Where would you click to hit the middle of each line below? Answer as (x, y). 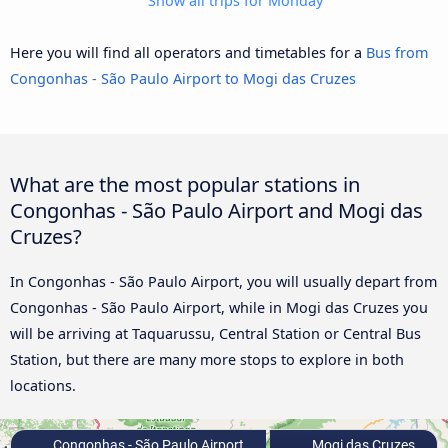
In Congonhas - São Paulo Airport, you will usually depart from (223, 282)
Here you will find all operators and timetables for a (188, 52)
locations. (43, 386)
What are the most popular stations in (185, 184)
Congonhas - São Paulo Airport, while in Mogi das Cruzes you (219, 308)
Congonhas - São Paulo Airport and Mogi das (216, 210)
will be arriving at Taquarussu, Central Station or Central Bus (215, 334)
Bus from (397, 52)
